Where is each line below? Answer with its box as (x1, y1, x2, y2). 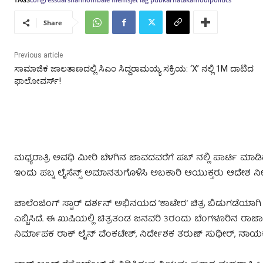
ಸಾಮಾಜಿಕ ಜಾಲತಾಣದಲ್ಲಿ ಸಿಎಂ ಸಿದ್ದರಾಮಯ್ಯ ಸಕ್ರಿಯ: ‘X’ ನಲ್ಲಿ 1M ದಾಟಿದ (14, 63, 254, 75)
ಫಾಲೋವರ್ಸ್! (14, 76, 61, 87)
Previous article (14, 51, 63, 60)
